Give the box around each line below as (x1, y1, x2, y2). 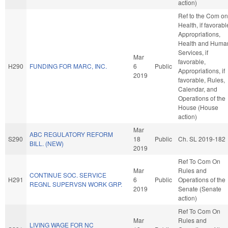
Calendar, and (178, 84, 217, 93)
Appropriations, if (178, 66, 225, 75)
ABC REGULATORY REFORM (30, 129, 113, 138)
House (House (178, 102, 218, 111)
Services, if (178, 47, 208, 56)
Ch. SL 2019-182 (178, 134, 225, 143)
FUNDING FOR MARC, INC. (30, 61, 107, 70)
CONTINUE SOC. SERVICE (30, 170, 106, 179)
